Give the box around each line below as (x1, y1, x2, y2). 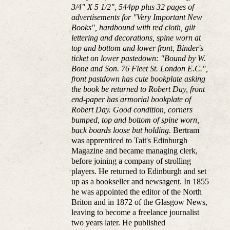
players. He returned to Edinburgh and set (71, 167, 207, 176)
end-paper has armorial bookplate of (71, 95, 191, 104)
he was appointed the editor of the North (71, 187, 202, 197)
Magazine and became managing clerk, (71, 146, 198, 156)
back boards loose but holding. (71, 126, 174, 135)
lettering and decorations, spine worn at (71, 33, 201, 43)
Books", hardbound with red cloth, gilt (71, 23, 196, 32)
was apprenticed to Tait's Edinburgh (71, 136, 188, 145)
